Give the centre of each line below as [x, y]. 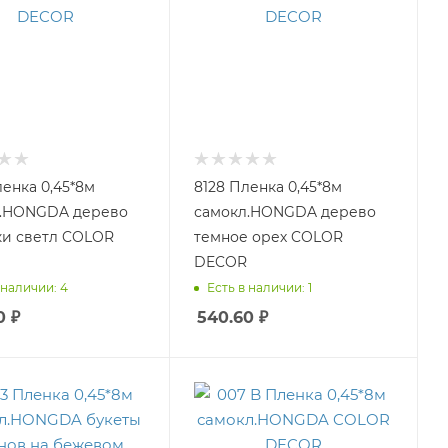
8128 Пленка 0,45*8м [267, 186]
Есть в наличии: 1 [259, 288]
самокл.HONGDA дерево [284, 211]
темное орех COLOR [268, 236]
